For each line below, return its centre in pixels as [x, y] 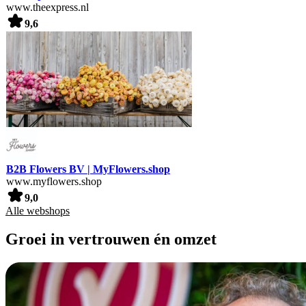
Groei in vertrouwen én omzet [111, 239]
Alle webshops [38, 210]
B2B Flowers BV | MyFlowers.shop [88, 169]
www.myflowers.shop [54, 181]
